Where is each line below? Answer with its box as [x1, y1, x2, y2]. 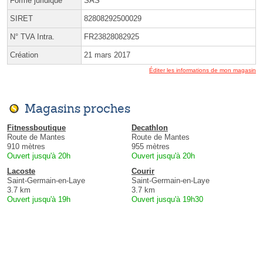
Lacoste [7, 166, 35, 176]
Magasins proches [25, 100, 130, 116]
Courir [131, 166, 154, 176]
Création [10, 50, 38, 59]
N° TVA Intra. [10, 32, 55, 41]
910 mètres [7, 141, 45, 151]
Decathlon [131, 123, 168, 132]
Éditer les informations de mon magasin [149, 66, 256, 73]
